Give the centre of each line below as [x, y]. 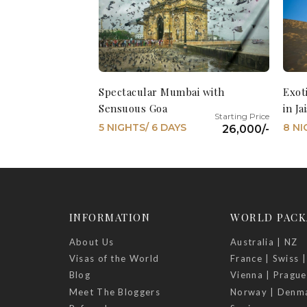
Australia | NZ [264, 242]
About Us [91, 242]
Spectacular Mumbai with [162, 91]
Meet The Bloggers [114, 292]
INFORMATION [110, 217]
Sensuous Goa [133, 108]
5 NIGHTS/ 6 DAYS [143, 127]
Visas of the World [114, 259]
